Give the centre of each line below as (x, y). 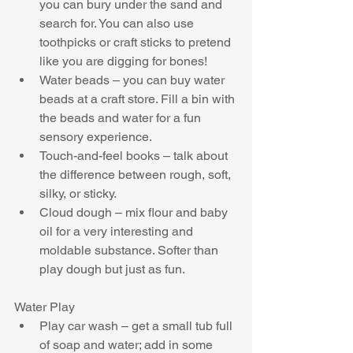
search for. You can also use (118, 24)
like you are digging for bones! (126, 61)
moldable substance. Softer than (130, 251)
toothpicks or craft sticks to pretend (137, 43)
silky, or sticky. (81, 194)
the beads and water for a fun (122, 118)
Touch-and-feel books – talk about (135, 156)
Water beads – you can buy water (134, 80)
